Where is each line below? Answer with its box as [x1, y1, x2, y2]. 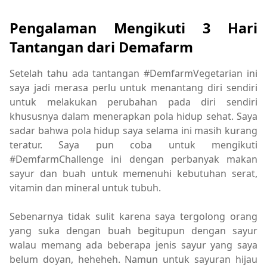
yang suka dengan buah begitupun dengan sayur [10, 223, 257, 237]
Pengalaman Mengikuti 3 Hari [10, 18, 257, 38]
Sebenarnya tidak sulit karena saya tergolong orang [10, 209, 257, 223]
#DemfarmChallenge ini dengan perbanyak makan [10, 152, 257, 166]
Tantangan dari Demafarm [10, 37, 193, 57]
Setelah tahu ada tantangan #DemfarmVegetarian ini [10, 66, 257, 80]
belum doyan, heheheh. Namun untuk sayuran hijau [10, 252, 257, 266]
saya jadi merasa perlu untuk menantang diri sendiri [10, 80, 257, 94]
